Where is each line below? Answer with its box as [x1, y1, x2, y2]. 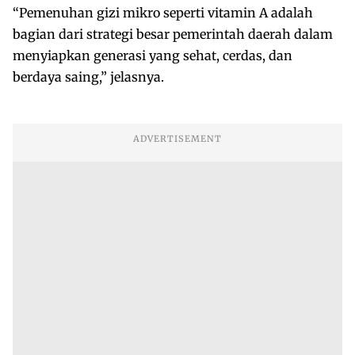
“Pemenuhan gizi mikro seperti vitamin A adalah [13, 4, 313, 21]
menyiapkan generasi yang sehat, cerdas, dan [13, 47, 292, 63]
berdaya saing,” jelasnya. [13, 68, 164, 85]
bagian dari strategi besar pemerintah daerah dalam [13, 25, 333, 42]
